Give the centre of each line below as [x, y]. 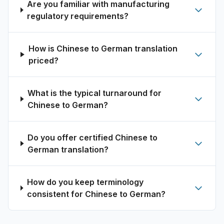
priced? [43, 60]
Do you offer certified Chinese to [93, 137]
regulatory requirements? [78, 16]
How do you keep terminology [85, 182]
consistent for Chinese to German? [96, 194]
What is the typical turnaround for [95, 93]
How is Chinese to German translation [103, 48]
